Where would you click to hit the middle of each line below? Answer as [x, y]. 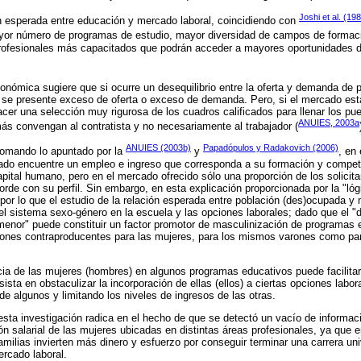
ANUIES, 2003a [329, 122]
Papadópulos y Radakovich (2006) [271, 148]
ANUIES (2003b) [158, 148]
